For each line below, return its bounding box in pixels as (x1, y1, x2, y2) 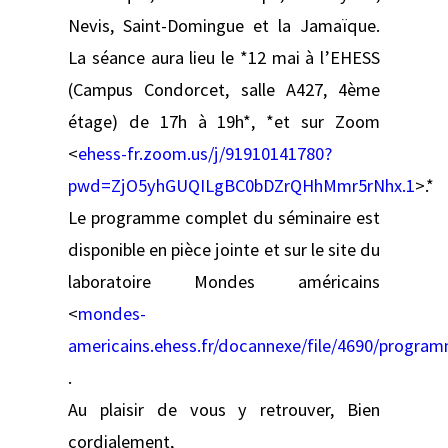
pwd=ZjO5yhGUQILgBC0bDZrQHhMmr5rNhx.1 (68, 173, 415, 197)
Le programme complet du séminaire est (68, 205, 380, 229)
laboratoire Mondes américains (68, 269, 380, 293)
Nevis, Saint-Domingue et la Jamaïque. (68, 13, 380, 37)
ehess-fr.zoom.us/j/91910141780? (78, 141, 332, 165)
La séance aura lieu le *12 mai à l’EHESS (68, 45, 380, 69)
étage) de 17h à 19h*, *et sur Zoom (68, 109, 380, 133)
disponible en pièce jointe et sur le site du (68, 237, 380, 261)
